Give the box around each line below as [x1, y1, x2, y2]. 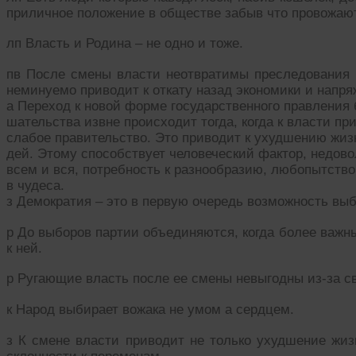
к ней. [6, 240, 42, 256]
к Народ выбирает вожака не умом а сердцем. [6, 301, 294, 317]
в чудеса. [6, 177, 64, 193]
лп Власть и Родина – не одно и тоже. [6, 36, 243, 52]
